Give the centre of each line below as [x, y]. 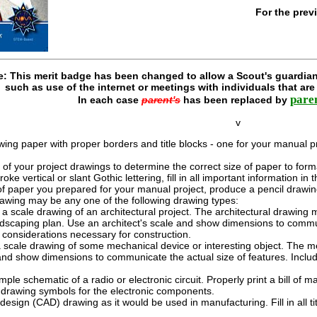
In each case [110, 100]
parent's [161, 100]
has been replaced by [235, 100]
